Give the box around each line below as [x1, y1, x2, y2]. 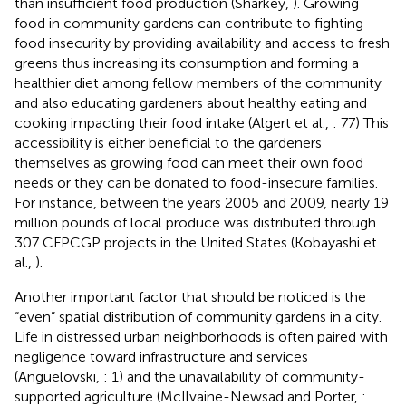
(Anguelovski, [14, 367, 103, 385]
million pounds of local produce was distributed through [14, 213, 376, 231]
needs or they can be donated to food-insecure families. [14, 173, 378, 191]
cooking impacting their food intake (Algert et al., [14, 113, 333, 131]
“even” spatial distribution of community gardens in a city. [14, 307, 382, 325]
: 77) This [333, 113, 389, 131]
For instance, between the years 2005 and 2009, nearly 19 [14, 193, 389, 211]
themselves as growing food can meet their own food [14, 153, 363, 171]
